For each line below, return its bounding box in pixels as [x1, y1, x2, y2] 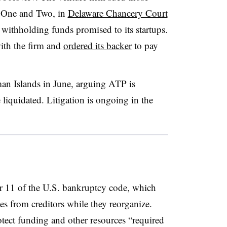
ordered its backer [63, 39, 132, 52]
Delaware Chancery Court [67, 6, 168, 19]
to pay [131, 39, 158, 52]
